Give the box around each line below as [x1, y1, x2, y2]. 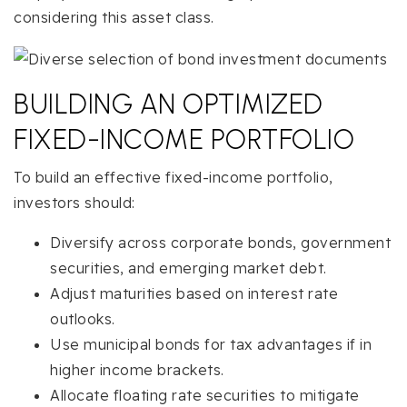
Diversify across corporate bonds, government [50, 233, 391, 252]
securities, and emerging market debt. [50, 258, 327, 277]
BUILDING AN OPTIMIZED [14, 86, 323, 121]
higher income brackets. [50, 360, 224, 379]
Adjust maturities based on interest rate [50, 283, 338, 303]
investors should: [14, 193, 135, 212]
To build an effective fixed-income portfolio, [14, 167, 333, 186]
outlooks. [50, 309, 115, 328]
